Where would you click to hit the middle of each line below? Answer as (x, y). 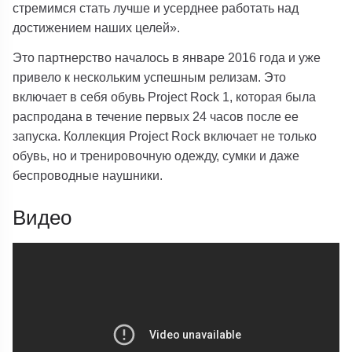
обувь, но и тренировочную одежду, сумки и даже (156, 155)
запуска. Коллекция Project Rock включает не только (165, 136)
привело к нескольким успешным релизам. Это (150, 77)
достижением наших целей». (97, 27)
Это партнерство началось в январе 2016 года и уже (167, 57)
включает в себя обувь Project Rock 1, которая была (165, 96)
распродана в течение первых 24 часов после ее (156, 116)
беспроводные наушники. (88, 175)
